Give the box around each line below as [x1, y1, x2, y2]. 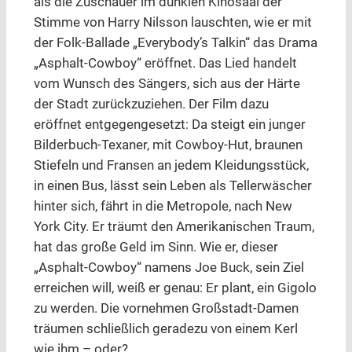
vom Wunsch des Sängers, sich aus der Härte [33, 76, 300, 92]
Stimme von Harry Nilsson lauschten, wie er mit [33, 15, 312, 31]
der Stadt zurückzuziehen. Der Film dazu [33, 97, 269, 112]
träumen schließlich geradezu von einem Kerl [33, 321, 298, 337]
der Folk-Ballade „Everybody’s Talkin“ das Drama [33, 35, 317, 51]
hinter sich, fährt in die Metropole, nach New [33, 199, 292, 214]
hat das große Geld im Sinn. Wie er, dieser [33, 240, 278, 255]
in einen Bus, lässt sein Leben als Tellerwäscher [33, 178, 312, 194]
